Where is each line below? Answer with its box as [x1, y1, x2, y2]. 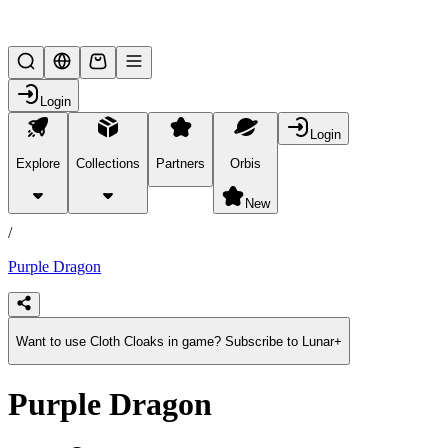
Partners [156, 155, 205, 171]
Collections [76, 155, 140, 171]
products [8, 190, 62, 208]
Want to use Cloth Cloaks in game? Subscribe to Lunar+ [16, 333, 342, 349]
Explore [16, 155, 60, 171]
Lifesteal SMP [24, 12, 114, 30]
